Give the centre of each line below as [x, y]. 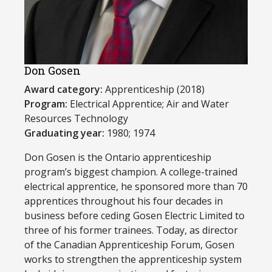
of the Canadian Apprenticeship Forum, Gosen [129, 244]
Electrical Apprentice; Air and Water [148, 104]
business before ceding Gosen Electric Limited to [134, 215]
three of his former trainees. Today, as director [131, 230]
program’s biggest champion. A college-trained [131, 172]
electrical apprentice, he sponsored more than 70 [136, 186]
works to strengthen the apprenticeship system [133, 259]
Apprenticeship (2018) [154, 89]
